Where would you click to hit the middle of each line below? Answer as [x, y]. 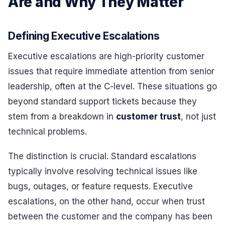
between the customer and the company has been [110, 217]
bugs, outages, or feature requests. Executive [100, 187]
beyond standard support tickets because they [102, 101]
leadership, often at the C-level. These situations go [113, 86]
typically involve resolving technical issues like [103, 172]
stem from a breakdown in [62, 116]
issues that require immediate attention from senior [111, 71]
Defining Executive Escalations [84, 36]
